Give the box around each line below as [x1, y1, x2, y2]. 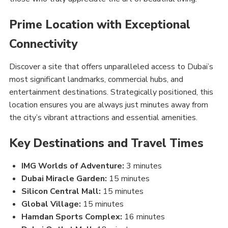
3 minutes [124, 160, 162, 172]
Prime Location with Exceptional [9, 17, 190, 33]
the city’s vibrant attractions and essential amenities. [9, 112, 197, 123]
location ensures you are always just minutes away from [9, 99, 208, 110]
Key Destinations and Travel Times [9, 135, 204, 151]
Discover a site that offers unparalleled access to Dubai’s [9, 61, 213, 72]
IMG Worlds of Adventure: [21, 160, 124, 172]
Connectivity [9, 36, 77, 52]
